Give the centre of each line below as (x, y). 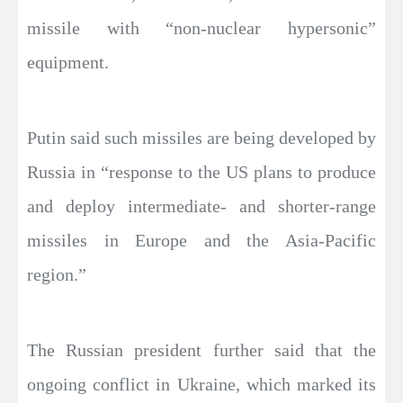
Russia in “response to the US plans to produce (201, 172)
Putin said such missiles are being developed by (201, 138)
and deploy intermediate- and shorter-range (201, 206)
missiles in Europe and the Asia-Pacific (201, 241)
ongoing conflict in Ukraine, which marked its (201, 385)
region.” (57, 275)
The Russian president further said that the (201, 350)
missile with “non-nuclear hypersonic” (201, 28)
